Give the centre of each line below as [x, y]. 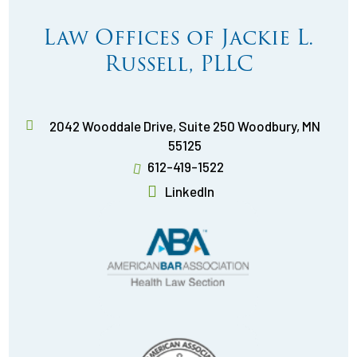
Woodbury [267, 126]
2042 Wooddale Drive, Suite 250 [143, 126]
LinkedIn [189, 192]
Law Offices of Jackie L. [178, 37]
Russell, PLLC [178, 63]
